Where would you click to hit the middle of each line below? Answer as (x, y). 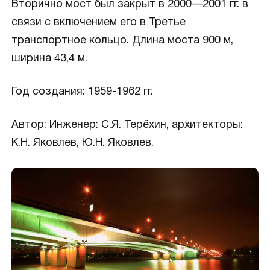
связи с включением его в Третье (98, 23)
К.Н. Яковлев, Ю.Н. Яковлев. (82, 143)
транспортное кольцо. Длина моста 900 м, (122, 41)
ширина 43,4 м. (49, 59)
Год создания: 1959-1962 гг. (82, 92)
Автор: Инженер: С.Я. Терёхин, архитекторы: (127, 125)
